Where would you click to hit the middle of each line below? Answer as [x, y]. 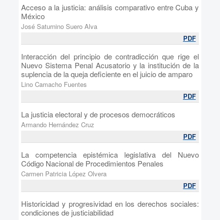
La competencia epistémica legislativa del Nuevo [110, 154]
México [33, 16]
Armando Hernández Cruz [57, 124]
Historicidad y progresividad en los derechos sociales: [110, 204]
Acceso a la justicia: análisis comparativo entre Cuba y [110, 7]
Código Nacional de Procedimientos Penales [92, 163]
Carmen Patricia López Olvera [64, 174]
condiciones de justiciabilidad [67, 212]
